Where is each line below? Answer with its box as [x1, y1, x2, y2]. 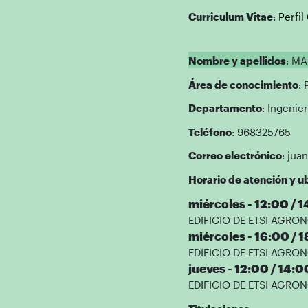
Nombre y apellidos [188, 54, 286, 67]
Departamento [188, 102, 262, 114]
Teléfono [188, 125, 232, 138]
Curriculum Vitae [188, 10, 273, 23]
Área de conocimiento [188, 78, 298, 91]
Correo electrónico [188, 149, 282, 162]
